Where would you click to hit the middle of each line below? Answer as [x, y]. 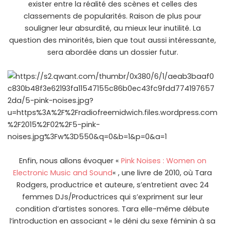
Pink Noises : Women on [163, 161]
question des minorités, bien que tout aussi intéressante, [113, 40]
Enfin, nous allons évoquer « [70, 161]
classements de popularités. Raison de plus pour [113, 16]
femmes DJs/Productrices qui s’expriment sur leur [113, 197]
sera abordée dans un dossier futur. [113, 52]
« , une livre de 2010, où [154, 173]
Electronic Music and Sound [63, 173]
